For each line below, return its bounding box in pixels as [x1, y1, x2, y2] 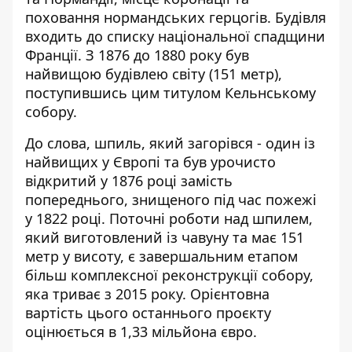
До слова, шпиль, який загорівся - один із [25, 134, 315, 152]
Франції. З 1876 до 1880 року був [25, 46, 249, 64]
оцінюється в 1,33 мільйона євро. [25, 322, 257, 341]
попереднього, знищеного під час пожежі [25, 190, 317, 209]
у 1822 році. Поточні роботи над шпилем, [25, 209, 313, 228]
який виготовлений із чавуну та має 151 [25, 228, 304, 247]
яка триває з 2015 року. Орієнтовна [25, 284, 269, 303]
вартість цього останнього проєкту [25, 303, 271, 322]
